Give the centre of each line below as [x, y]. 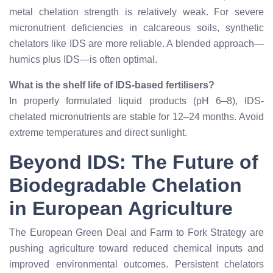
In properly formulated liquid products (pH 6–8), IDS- [136, 101]
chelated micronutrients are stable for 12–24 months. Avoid [136, 117]
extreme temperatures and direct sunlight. [98, 133]
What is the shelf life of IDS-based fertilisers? [112, 85]
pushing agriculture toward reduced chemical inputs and [136, 248]
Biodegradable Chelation [126, 185]
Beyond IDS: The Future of [134, 162]
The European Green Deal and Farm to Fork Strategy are [136, 232]
